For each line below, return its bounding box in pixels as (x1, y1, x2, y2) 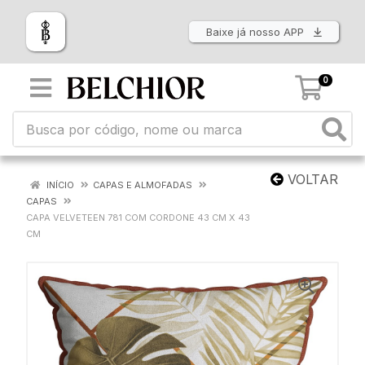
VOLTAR (284, 171, 338, 187)
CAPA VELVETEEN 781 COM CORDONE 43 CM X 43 (26, 212, 250, 223)
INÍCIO (44, 179, 74, 191)
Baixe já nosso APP (206, 25, 307, 39)
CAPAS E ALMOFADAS (93, 179, 192, 191)
